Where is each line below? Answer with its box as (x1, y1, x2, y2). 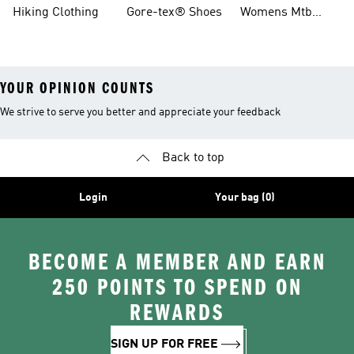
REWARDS (130, 299, 224, 326)
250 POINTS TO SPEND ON (51, 274, 303, 301)
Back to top (161, 152, 224, 164)
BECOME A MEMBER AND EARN (28, 249, 326, 276)
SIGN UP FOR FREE (111, 338, 218, 351)
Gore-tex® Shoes (126, 6, 222, 19)
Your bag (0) (215, 192, 275, 203)
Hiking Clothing (13, 6, 99, 19)
